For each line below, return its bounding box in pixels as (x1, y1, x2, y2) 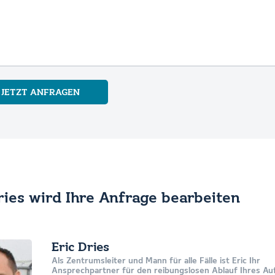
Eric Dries (52, 241, 109, 254)
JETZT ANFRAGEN (1, 88, 80, 97)
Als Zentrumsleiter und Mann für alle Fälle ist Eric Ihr (52, 257, 260, 265)
